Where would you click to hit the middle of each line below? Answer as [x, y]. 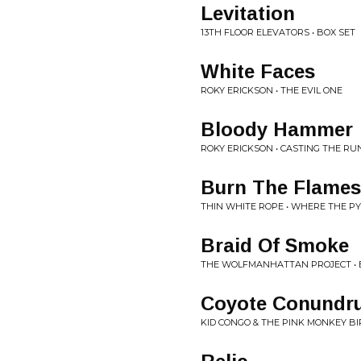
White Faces [258, 71]
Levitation [248, 13]
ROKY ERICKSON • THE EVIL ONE [272, 90]
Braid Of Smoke [275, 245]
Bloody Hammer [277, 129]
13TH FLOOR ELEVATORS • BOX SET [278, 32]
